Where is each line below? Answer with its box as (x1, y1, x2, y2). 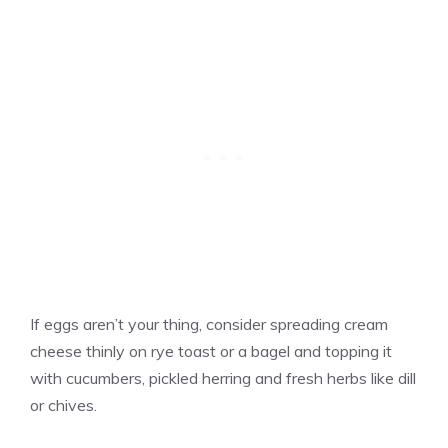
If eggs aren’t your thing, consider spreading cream (30, 314, 388, 335)
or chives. (30, 395, 97, 416)
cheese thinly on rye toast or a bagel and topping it (30, 341, 392, 362)
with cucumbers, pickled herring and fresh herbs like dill (30, 368, 416, 389)
